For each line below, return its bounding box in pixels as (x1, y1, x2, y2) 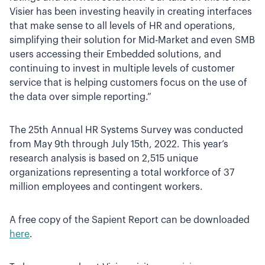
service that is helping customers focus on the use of (9, 78, 247, 88)
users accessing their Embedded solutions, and (9, 50, 221, 59)
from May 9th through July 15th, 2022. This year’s (9, 140, 228, 149)
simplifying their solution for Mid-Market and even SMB (9, 35, 255, 45)
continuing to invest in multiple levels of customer (9, 64, 235, 73)
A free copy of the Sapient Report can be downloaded (9, 215, 250, 225)
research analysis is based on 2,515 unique (9, 154, 198, 163)
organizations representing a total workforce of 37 (9, 168, 234, 177)
